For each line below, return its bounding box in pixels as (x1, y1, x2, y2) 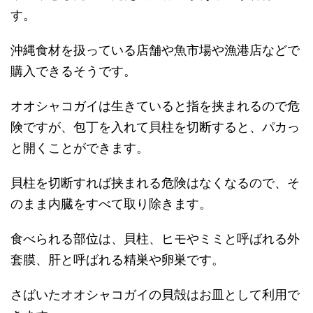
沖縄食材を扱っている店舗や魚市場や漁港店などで (10, 43, 300, 58)
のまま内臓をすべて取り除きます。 (10, 196, 212, 212)
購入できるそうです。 (10, 64, 136, 79)
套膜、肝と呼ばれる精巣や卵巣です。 (10, 252, 224, 268)
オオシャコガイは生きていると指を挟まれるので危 (10, 99, 300, 114)
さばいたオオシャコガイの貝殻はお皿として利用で (10, 287, 300, 303)
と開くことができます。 (10, 140, 149, 156)
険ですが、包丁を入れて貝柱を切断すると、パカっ (10, 119, 300, 135)
